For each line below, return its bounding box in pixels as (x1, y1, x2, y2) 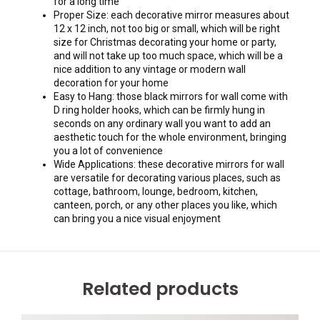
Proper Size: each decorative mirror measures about (54, 9, 289, 21)
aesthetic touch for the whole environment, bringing (54, 131, 286, 144)
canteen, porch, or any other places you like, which (54, 199, 277, 211)
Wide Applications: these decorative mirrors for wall (54, 159, 284, 171)
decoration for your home (54, 77, 169, 89)
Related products (81, 276, 239, 302)
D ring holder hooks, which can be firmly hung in (54, 104, 265, 116)
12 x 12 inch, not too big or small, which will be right (54, 23, 280, 35)
